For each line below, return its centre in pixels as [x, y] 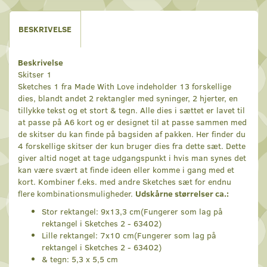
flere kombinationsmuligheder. [77, 194]
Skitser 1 [35, 74]
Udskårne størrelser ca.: [182, 194]
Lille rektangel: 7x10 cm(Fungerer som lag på [129, 235]
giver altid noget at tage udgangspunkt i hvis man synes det [132, 158]
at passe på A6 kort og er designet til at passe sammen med [132, 122]
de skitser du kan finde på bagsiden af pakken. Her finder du [132, 134]
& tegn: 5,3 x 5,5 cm [80, 259]
